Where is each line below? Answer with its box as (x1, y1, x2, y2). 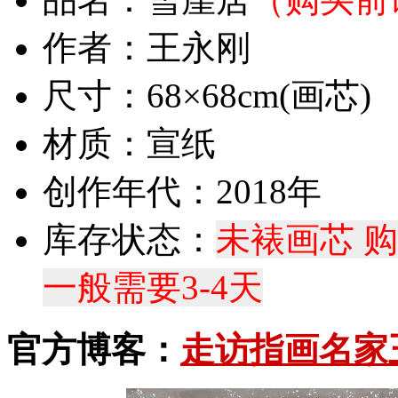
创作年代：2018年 (43, 171, 322, 211)
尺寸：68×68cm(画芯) (43, 76, 371, 115)
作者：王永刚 (43, 28, 251, 67)
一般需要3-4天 (43, 267, 263, 306)
